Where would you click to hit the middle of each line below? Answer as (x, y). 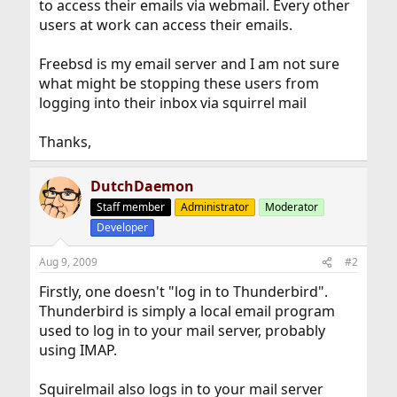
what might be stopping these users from (179, 83)
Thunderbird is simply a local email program (187, 311)
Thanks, (65, 142)
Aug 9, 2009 (68, 262)
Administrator (214, 207)
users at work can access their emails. (165, 25)
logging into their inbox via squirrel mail (172, 103)
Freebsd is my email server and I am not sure (189, 64)
